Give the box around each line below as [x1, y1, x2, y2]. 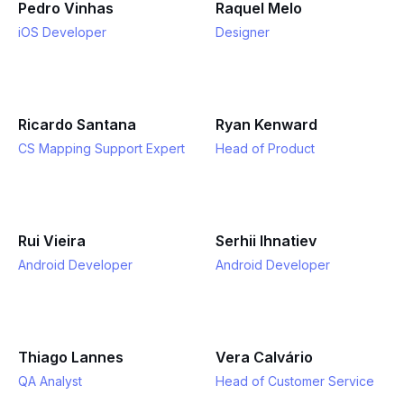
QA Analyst [18, 373, 82, 389]
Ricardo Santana [18, 115, 136, 133]
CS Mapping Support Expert [18, 141, 185, 156]
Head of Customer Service [216, 373, 374, 389]
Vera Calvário [216, 348, 313, 366]
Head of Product [216, 141, 315, 156]
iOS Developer [18, 24, 106, 40]
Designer [216, 24, 270, 40]
